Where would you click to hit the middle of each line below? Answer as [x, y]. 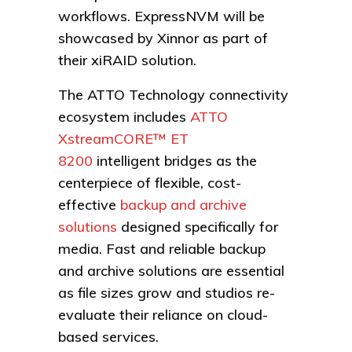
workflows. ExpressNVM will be [161, 16]
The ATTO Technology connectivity [173, 95]
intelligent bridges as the [175, 161]
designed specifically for [198, 227]
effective [89, 205]
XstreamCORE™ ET [123, 139]
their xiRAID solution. [127, 60]
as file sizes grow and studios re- [167, 293]
